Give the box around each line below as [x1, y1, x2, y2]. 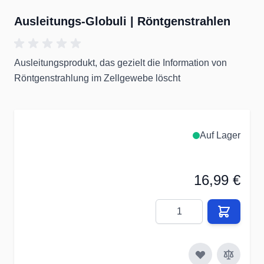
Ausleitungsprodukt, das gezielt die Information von [14, 58, 227, 68]
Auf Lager [200, 130, 240, 140]
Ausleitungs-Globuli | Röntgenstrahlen [14, 15, 230, 28]
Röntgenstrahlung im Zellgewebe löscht [14, 73, 180, 83]
